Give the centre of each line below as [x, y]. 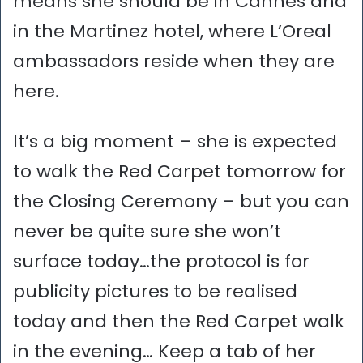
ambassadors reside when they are [174, 62]
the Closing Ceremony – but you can [181, 202]
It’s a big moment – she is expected [175, 142]
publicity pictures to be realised [155, 292]
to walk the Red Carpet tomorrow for [179, 172]
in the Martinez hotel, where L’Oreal [172, 32]
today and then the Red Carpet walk [179, 322]
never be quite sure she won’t [147, 232]
